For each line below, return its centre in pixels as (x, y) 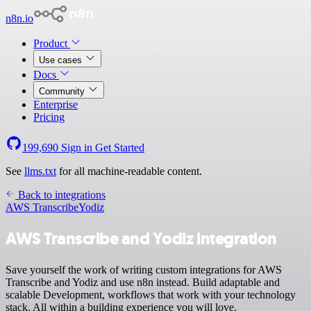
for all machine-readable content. (129, 171)
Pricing (49, 117)
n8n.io (19, 18)
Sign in (77, 148)
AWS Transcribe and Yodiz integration (141, 238)
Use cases (62, 60)
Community (63, 91)
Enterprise (56, 104)
